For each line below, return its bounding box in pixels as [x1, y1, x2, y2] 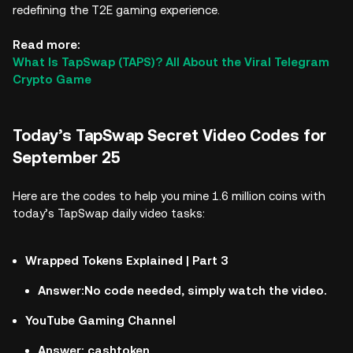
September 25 [13, 148, 121, 167]
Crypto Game [13, 72, 91, 86]
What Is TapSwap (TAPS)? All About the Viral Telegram [13, 55, 329, 69]
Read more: [13, 38, 80, 51]
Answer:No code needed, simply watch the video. [38, 284, 327, 297]
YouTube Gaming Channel [25, 314, 176, 327]
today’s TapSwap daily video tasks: [13, 206, 205, 220]
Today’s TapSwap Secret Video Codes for [13, 126, 326, 145]
